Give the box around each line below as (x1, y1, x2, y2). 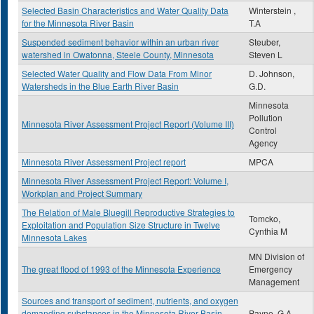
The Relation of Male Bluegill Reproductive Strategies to (22, 206, 235, 218)
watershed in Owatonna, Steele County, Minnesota (22, 48, 214, 60)
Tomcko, (249, 212, 280, 224)
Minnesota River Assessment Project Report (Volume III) (22, 118, 234, 130)
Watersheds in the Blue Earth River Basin (22, 80, 179, 92)
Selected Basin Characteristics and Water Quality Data (22, 4, 228, 16)
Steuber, (249, 36, 280, 48)
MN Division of (249, 250, 304, 262)
